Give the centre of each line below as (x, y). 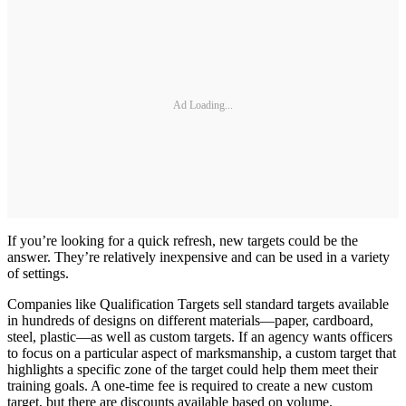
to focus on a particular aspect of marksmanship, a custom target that (202, 353)
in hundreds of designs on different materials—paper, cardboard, (190, 320)
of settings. (38, 273)
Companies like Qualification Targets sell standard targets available (198, 304)
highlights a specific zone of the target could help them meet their (193, 369)
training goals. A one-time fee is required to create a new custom (190, 386)
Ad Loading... (203, 105)
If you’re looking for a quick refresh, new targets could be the (183, 241)
